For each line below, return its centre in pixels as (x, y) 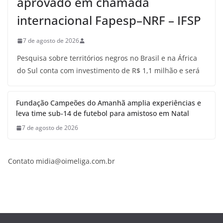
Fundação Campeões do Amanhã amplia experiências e (109, 103)
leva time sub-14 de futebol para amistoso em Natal (103, 113)
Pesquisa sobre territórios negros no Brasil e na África (107, 58)
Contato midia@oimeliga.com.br (61, 161)
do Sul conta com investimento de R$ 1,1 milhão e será (108, 70)
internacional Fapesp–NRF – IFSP (109, 20)
